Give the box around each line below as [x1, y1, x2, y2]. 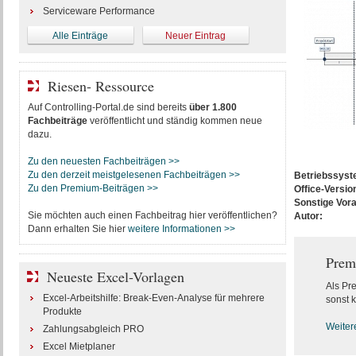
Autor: [293, 211, 325, 222]
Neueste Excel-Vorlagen [46, 267, 184, 286]
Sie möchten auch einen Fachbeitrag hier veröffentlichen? [27, 210, 277, 221]
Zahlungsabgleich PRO [42, 323, 144, 335]
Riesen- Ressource [47, 76, 154, 95]
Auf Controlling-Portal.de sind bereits [27, 102, 189, 113]
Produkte [42, 306, 82, 317]
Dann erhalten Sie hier [27, 223, 128, 234]
